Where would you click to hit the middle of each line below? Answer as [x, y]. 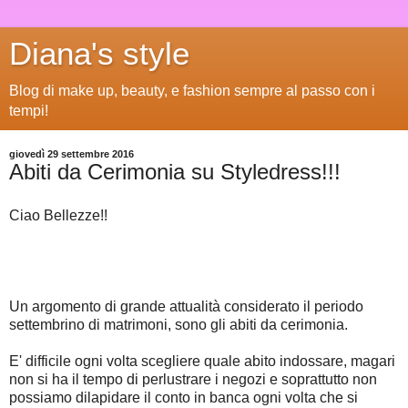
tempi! [29, 111]
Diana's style [99, 54]
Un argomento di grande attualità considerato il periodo [186, 306]
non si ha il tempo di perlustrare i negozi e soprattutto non [193, 379]
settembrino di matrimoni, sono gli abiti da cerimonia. [178, 324]
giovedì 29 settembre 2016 [71, 154]
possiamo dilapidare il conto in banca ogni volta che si [184, 397]
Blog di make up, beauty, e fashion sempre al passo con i [192, 91]
